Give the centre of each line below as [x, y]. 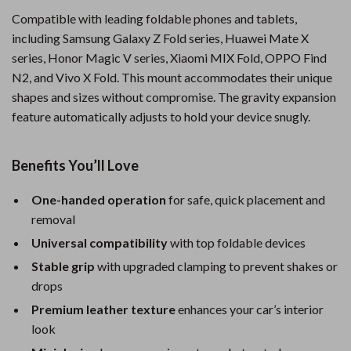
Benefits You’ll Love [75, 165]
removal [53, 219]
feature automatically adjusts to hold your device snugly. [161, 116]
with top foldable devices [237, 242]
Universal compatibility [100, 242]
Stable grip [63, 266]
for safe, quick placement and [246, 199]
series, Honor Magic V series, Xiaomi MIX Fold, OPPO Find [169, 58]
